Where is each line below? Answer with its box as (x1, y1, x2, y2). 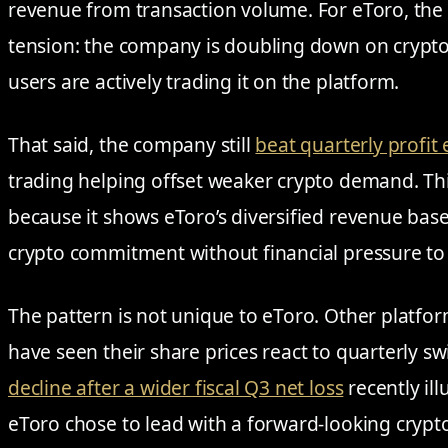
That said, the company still (8, 131, 256, 159)
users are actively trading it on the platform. (8, 68, 400, 96)
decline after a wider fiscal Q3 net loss (8, 374, 344, 402)
